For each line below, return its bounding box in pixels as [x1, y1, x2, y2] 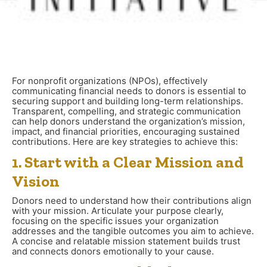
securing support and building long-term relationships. [12, 95, 243, 107]
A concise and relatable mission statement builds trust [12, 235, 240, 247]
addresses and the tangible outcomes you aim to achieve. [12, 225, 254, 237]
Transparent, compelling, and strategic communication [12, 105, 241, 117]
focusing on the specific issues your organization [12, 215, 219, 226]
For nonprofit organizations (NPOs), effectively [12, 75, 207, 87]
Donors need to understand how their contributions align [12, 194, 252, 206]
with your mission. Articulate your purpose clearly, [12, 204, 223, 216]
